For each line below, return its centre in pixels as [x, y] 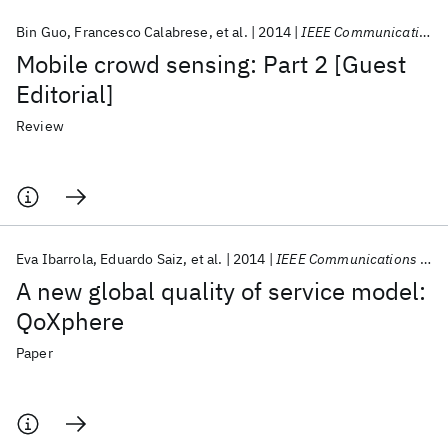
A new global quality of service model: [221, 291]
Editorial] [65, 94]
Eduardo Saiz [142, 259]
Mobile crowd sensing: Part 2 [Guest [211, 64]
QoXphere [70, 321]
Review [40, 126]
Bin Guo [42, 32]
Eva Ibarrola [54, 259]
